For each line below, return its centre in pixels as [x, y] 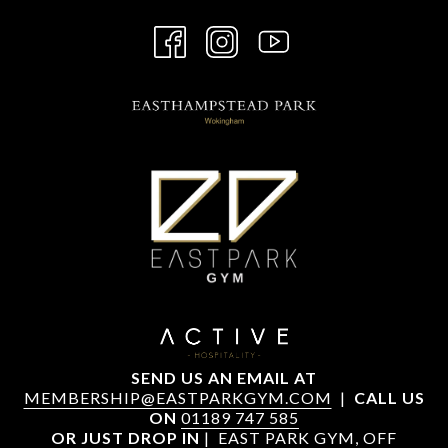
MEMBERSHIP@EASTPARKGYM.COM [177, 397]
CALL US [389, 397]
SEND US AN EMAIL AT [224, 377]
